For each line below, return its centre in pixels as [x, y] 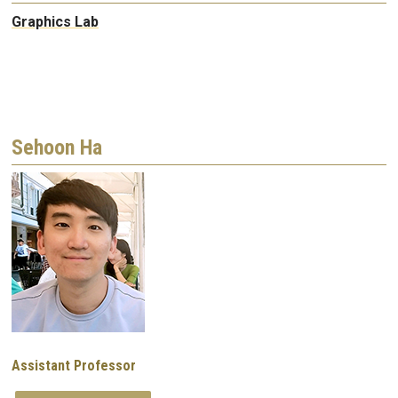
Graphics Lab [55, 22]
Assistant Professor [74, 365]
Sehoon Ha [57, 147]
